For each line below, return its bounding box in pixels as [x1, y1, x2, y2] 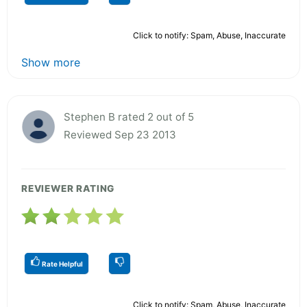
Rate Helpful [40, 259, 83, 268]
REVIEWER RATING [21, 182, 115, 194]
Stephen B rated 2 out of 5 [64, 110, 194, 123]
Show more [21, 55, 80, 69]
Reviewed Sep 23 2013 [64, 127, 176, 141]
